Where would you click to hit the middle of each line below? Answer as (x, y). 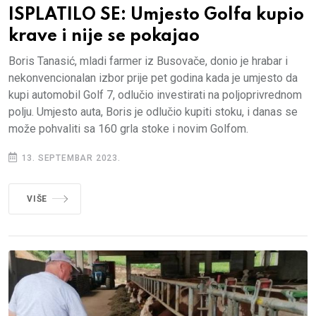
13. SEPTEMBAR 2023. (69, 158)
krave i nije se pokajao (104, 36)
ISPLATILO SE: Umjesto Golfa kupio (156, 15)
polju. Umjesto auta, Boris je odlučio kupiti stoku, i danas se (153, 111)
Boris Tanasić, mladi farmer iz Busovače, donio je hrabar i (148, 61)
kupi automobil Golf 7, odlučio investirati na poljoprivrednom (155, 95)
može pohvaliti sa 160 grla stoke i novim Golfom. (128, 128)
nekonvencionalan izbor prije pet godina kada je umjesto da (153, 78)
